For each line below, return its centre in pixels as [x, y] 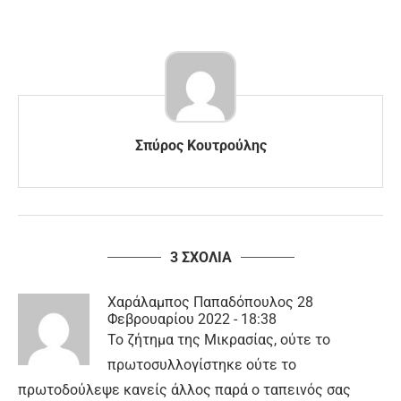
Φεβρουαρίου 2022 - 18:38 [192, 320]
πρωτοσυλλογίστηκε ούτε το [202, 365]
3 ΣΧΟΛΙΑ [200, 258]
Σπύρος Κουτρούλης [200, 146]
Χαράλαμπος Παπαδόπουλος [200, 303]
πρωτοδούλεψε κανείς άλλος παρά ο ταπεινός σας [184, 390]
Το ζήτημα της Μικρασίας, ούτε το [219, 340]
